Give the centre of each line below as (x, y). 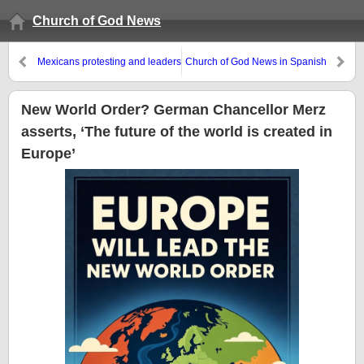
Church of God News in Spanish (256, 62)
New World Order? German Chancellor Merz (173, 110)
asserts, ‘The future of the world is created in (177, 132)
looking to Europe (76, 76)
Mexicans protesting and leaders (109, 62)
